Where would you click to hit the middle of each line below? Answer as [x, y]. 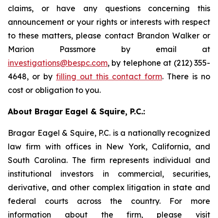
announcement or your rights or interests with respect [109, 22]
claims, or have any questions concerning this [109, 8]
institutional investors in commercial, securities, [109, 174]
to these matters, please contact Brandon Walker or [109, 36]
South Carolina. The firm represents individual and [109, 160]
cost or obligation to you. [54, 90]
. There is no [186, 76]
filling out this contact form [109, 76]
